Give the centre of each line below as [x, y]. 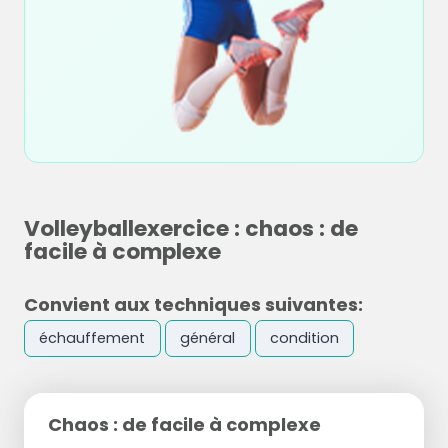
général [208, 338]
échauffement [92, 338]
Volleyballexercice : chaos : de [191, 228]
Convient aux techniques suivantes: [193, 304]
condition [304, 338]
